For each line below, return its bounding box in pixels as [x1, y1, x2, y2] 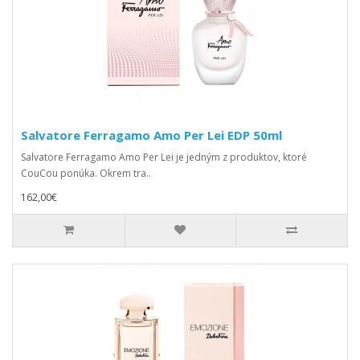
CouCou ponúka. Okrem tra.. [21, 166, 151, 180]
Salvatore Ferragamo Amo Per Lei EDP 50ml [21, 127, 282, 143]
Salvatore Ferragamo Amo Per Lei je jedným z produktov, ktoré [21, 150, 307, 164]
